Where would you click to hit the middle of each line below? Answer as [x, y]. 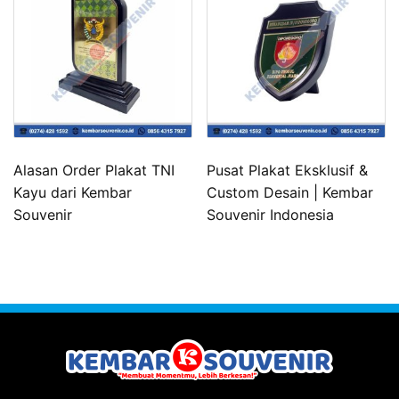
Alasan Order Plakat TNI [94, 170]
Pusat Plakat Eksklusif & [288, 170]
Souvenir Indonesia [271, 214]
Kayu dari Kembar [73, 192]
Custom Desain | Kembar [290, 192]
